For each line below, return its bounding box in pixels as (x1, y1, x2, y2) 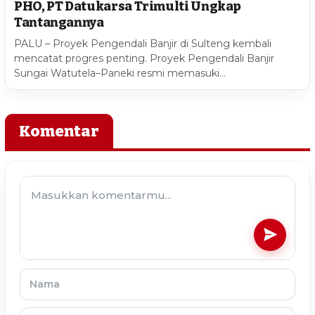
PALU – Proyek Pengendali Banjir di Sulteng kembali (14, 37, 271, 50)
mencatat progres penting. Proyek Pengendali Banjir (14, 51, 274, 65)
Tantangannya (14, 14, 104, 30)
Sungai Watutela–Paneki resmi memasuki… (14, 66, 226, 79)
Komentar (19, 121, 99, 141)
